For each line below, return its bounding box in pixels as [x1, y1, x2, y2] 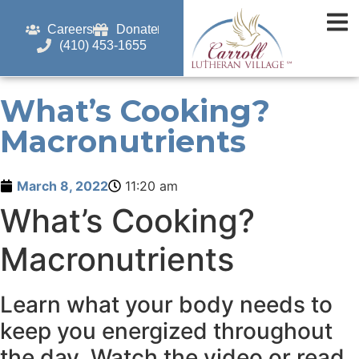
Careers [47, 22, 94, 37]
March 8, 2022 [17, 177, 108, 194]
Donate [115, 22, 158, 37]
